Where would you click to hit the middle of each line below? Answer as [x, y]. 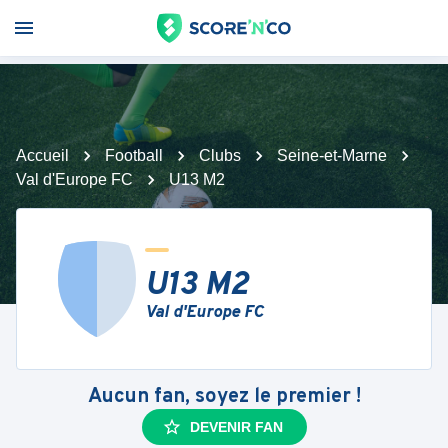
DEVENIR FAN [236, 427]
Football [134, 155]
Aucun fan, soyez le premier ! [224, 397]
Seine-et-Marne [332, 155]
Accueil [42, 155]
